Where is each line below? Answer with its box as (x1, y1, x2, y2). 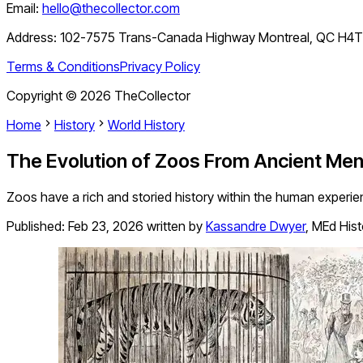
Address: (6, 29, 60, 46)
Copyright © (6, 88, 80, 105)
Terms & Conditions (6, 58, 120, 75)
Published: (6, 218, 68, 235)
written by (147, 218, 203, 235)
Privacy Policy (120, 58, 200, 75)
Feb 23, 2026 (68, 218, 143, 235)
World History (108, 117, 185, 134)
